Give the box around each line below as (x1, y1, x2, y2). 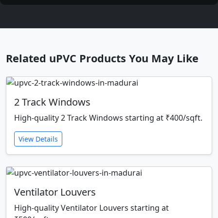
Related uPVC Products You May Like (6, 51, 199, 66)
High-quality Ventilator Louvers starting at (14, 202, 169, 214)
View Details (18, 134, 58, 144)
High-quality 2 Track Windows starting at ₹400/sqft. (14, 112, 202, 124)
